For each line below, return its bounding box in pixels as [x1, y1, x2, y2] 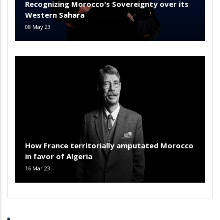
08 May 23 [25, 23, 51, 31]
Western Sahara [25, 10, 84, 20]
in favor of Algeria [25, 151, 92, 161]
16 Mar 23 [25, 164, 50, 172]
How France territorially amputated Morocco [25, 140, 193, 150]
